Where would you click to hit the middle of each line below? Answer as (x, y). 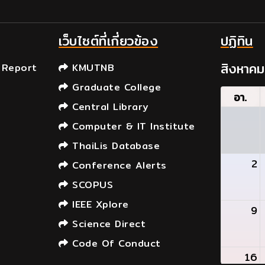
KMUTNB (91, 68)
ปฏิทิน (237, 41)
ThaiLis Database (114, 146)
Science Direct (107, 224)
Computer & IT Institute (132, 126)
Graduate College (115, 87)
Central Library (109, 107)
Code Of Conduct (114, 243)
